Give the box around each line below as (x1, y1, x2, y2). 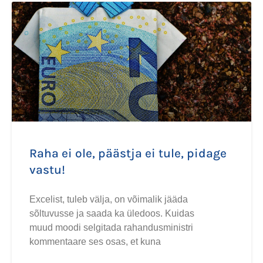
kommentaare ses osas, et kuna (29, 237, 161, 247)
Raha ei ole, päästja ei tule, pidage (29, 146, 227, 160)
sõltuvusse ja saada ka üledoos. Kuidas (29, 208, 194, 218)
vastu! (29, 163, 65, 177)
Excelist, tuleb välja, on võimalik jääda (29, 194, 188, 204)
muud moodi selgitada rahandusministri (29, 222, 193, 232)
